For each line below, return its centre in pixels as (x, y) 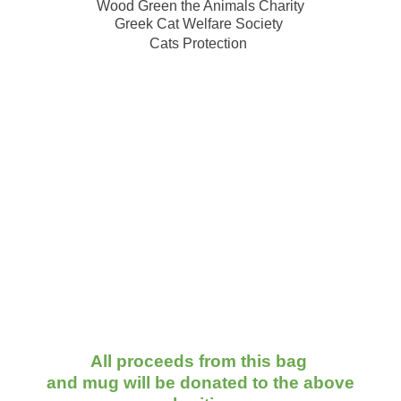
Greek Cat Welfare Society (200, 23)
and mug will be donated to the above (200, 382)
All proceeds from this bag (200, 361)
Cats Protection (198, 43)
